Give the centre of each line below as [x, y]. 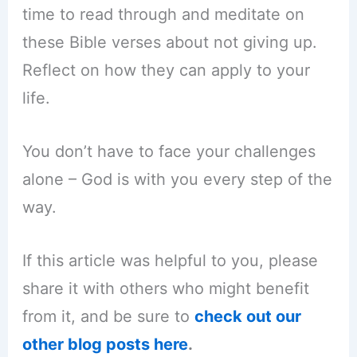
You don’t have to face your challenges [169, 152]
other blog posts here [105, 345]
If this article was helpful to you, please [170, 261]
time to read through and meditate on [163, 15]
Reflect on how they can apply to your [166, 71]
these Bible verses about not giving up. [169, 43]
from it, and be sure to [108, 317]
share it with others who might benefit [165, 289]
